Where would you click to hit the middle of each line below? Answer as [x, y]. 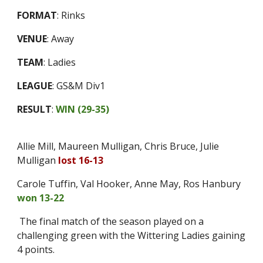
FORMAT [37, 15]
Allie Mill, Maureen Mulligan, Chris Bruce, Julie [118, 146]
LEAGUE [35, 86]
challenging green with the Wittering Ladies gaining [131, 235]
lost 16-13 [81, 160]
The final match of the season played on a [111, 221]
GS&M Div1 [81, 86]
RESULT [35, 109]
